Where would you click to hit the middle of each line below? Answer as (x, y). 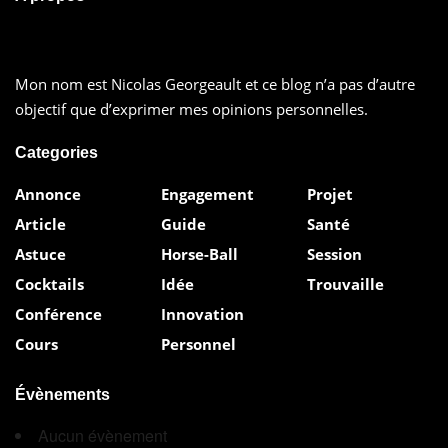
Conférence (58, 314)
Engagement (207, 194)
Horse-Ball (199, 254)
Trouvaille (345, 284)
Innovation (202, 314)
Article (40, 224)
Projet (330, 194)
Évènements (62, 395)
